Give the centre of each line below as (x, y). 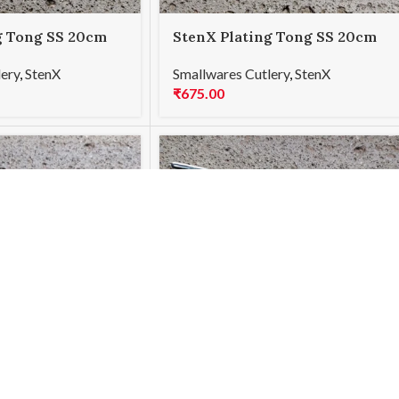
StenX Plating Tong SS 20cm (274, 36)
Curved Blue (216, 56)
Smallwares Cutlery (231, 74)
